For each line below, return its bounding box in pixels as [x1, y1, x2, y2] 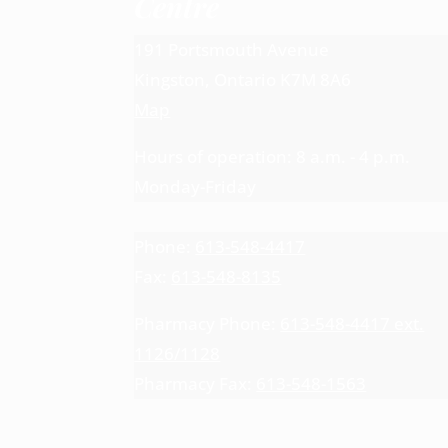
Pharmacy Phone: [134, 311, 281, 335]
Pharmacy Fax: [134, 371, 257, 395]
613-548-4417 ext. [280, 311, 425, 335]
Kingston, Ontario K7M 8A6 [134, 68, 352, 92]
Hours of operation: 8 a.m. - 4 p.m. [134, 145, 411, 169]
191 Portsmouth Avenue [134, 38, 330, 62]
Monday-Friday [134, 175, 257, 199]
